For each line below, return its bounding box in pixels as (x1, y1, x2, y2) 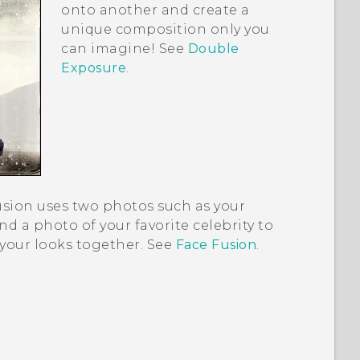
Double (187, 41, 239, 57)
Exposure (61, 60, 127, 76)
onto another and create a (61, 2, 250, 18)
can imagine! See (61, 41, 188, 57)
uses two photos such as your (33, 198, 246, 215)
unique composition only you (61, 22, 270, 38)
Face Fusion (175, 237, 257, 253)
